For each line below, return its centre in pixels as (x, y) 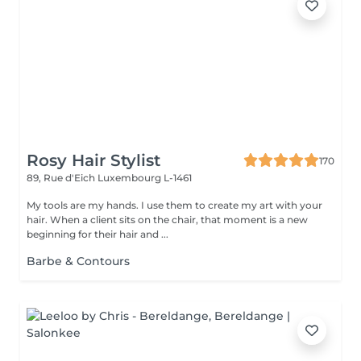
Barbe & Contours (78, 261)
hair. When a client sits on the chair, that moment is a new (167, 220)
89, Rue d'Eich (62, 178)
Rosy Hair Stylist (93, 160)
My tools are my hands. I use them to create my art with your (174, 205)
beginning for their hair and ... (98, 234)
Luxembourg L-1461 (145, 178)
